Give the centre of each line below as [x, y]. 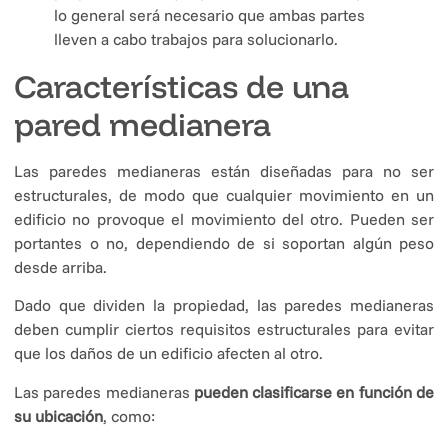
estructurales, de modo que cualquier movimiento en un [224, 194]
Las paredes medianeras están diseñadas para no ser [224, 170]
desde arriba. [60, 266]
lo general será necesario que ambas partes [209, 14]
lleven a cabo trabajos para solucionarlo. [196, 38]
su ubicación [58, 415]
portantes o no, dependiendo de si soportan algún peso [224, 242]
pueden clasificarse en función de [314, 391]
